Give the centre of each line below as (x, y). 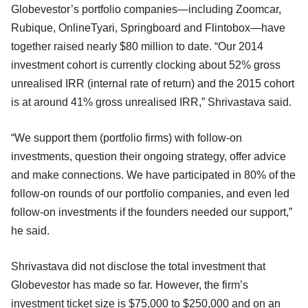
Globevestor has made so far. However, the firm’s (130, 285)
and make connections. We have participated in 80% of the (153, 175)
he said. (30, 230)
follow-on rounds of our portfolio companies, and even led (150, 193)
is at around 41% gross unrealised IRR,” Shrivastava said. (151, 102)
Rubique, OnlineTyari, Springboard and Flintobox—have (148, 27)
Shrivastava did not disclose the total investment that (138, 266)
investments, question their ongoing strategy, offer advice (148, 156)
